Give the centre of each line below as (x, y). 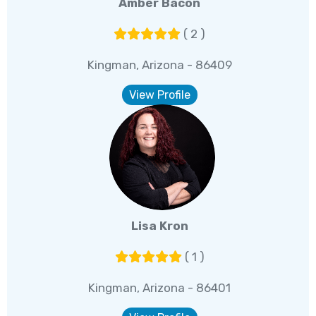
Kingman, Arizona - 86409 (159, 65)
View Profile (159, 95)
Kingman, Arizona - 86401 (160, 287)
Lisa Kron (159, 225)
